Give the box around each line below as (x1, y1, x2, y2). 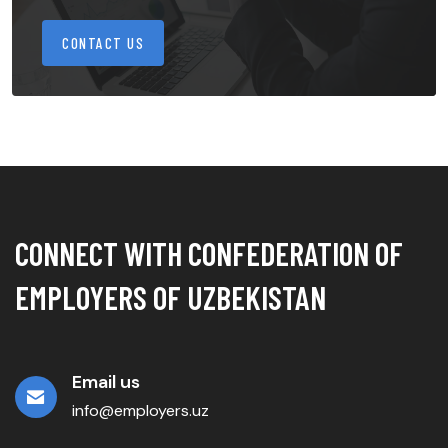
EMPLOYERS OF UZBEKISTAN (15, 278, 326, 317)
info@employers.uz (72, 400, 209, 422)
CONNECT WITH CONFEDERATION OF (15, 234, 403, 273)
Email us (72, 370, 140, 395)
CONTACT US (62, 34, 144, 53)
